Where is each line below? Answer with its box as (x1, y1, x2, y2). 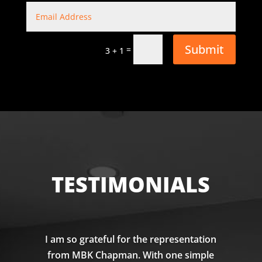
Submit (185, 41, 225, 57)
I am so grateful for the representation (45, 233, 217, 246)
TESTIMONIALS (51, 170, 211, 199)
